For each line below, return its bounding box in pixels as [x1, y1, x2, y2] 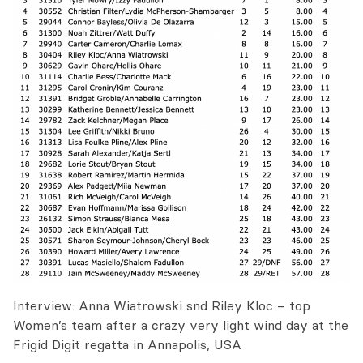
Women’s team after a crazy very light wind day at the [13, 317, 348, 334]
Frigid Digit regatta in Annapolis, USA [13, 336, 241, 353]
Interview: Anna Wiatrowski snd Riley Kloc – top [13, 297, 310, 314]
